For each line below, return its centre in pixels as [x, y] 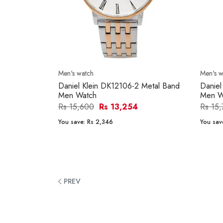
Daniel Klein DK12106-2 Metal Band [119, 86]
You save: [73, 122]
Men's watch [76, 73]
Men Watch [77, 96]
